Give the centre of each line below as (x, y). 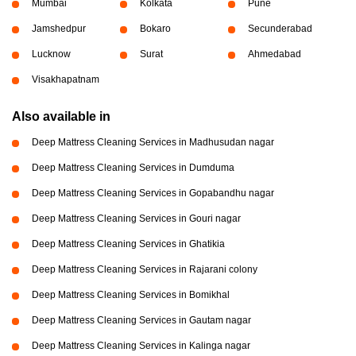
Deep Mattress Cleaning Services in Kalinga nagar (141, 346)
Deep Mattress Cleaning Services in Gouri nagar (136, 219)
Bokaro (155, 29)
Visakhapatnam (66, 80)
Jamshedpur (59, 29)
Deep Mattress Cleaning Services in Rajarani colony (145, 270)
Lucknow (51, 54)
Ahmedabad (274, 54)
